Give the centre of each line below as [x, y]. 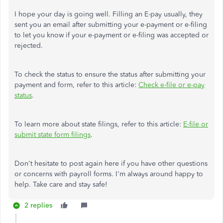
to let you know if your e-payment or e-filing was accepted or [111, 35]
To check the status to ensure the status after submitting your [110, 74]
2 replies [38, 205]
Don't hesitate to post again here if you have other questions [111, 164]
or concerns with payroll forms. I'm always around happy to [109, 174]
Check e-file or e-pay [171, 85]
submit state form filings [53, 135]
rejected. [30, 46]
